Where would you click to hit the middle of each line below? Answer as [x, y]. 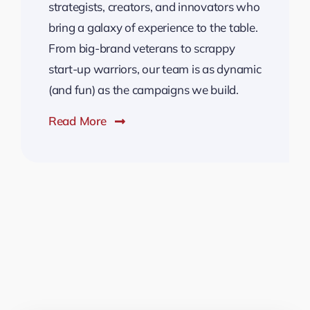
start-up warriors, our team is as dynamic [155, 69]
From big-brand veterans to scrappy [142, 48]
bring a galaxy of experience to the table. [153, 28]
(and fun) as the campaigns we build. [143, 90]
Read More [77, 121]
